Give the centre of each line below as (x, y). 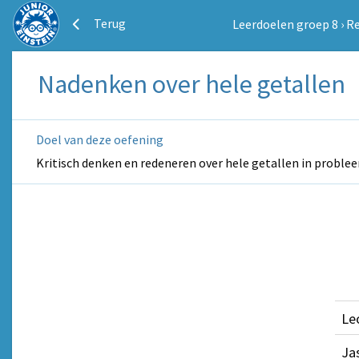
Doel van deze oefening (100, 139)
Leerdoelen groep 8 (285, 24)
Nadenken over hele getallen (192, 84)
